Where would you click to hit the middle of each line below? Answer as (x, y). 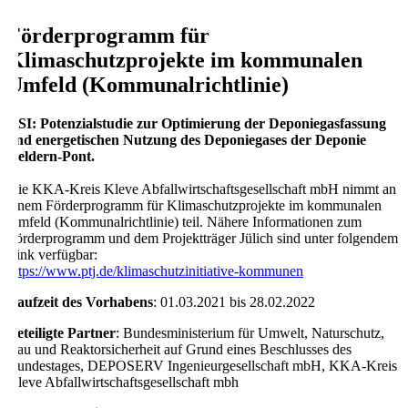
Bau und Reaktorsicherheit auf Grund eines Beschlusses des (179, 349)
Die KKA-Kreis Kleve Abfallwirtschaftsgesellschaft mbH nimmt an (202, 189)
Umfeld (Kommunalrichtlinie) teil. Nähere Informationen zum (184, 221)
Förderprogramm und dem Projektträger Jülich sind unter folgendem (203, 238)
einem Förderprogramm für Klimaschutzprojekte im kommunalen (194, 205)
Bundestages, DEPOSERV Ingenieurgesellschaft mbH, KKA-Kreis (202, 365)
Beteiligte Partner (61, 332)
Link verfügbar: (52, 254)
